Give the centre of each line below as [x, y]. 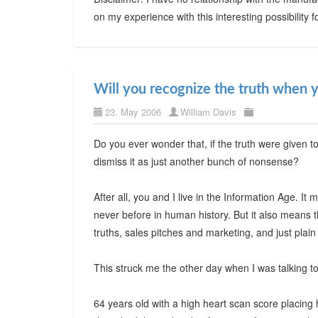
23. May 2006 [133, 112]
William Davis [208, 112]
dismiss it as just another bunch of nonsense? [196, 161]
